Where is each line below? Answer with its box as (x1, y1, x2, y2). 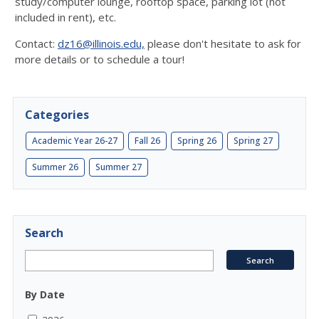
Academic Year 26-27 (32, 135, 117, 147)
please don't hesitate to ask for (145, 36, 301, 51)
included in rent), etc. (15, 10, 116, 24)
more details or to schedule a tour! (15, 52, 184, 66)
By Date (25, 288, 65, 301)
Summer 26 (32, 161, 78, 173)
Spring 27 (234, 135, 273, 147)
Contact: (15, 36, 58, 51)
